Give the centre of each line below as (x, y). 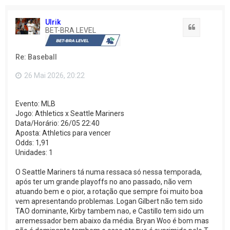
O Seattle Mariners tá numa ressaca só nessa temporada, (109, 172)
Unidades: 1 (34, 153)
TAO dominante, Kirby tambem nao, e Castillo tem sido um (110, 211)
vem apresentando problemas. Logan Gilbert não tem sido (109, 202)
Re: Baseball (36, 57)
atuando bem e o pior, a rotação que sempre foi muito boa (109, 192)
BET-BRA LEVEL (70, 30)
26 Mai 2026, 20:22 (54, 75)
